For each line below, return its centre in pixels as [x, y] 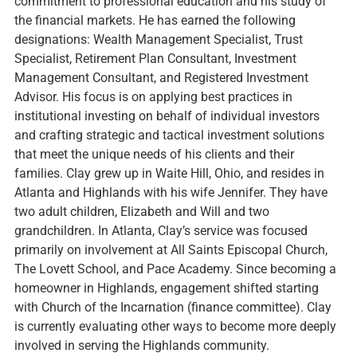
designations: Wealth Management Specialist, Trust [158, 40]
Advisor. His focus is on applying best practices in [153, 97]
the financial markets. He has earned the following [155, 21]
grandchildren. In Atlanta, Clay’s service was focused [161, 231]
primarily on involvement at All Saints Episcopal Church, [171, 250]
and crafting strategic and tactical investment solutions [169, 135]
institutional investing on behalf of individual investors [167, 116]
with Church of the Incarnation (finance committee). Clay [173, 308]
